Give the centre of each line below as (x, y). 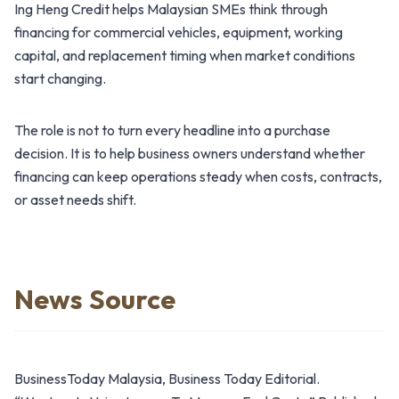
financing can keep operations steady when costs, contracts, (198, 176)
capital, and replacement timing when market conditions (185, 55)
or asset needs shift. (75, 199)
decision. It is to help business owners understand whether (190, 153)
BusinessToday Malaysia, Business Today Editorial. (167, 378)
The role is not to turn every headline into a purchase (172, 130)
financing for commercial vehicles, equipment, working (179, 32)
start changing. (60, 78)
